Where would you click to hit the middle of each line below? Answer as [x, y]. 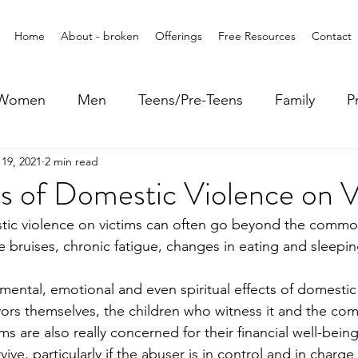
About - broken [100, 36]
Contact [332, 36]
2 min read [72, 161]
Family [295, 99]
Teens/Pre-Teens [191, 99]
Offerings [179, 36]
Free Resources [257, 36]
